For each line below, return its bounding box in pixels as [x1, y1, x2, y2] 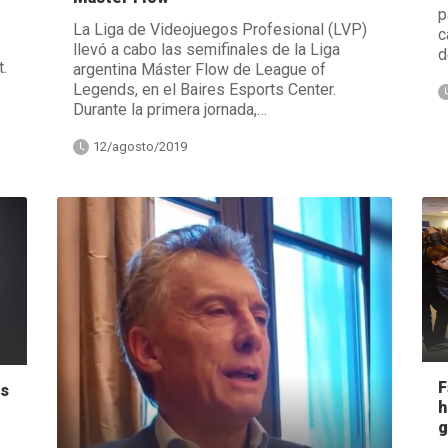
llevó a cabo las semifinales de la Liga [72, 39, 340, 59]
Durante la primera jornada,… [72, 99, 267, 119]
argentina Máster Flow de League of [72, 59, 326, 79]
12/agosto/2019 [92, 138, 187, 154]
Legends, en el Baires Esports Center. [72, 79, 336, 99]
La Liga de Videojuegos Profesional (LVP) [72, 19, 367, 39]
